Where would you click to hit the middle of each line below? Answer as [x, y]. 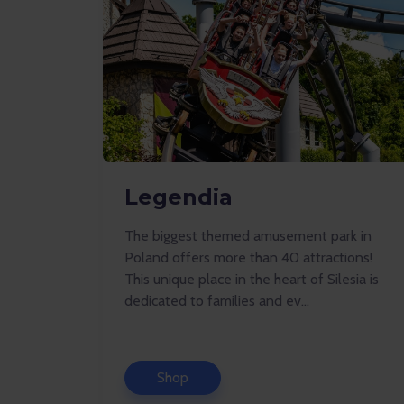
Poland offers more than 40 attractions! [248, 257]
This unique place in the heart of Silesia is [252, 279]
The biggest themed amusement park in [248, 236]
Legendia [179, 197]
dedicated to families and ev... [217, 301]
